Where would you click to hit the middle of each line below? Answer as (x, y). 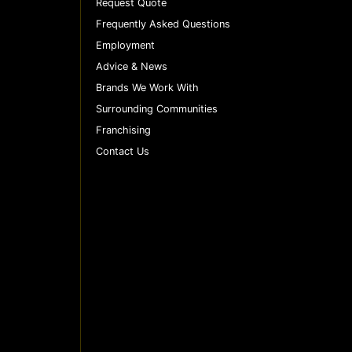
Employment (125, 45)
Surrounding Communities (157, 108)
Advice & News (132, 66)
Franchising (123, 130)
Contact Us (123, 151)
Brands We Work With (147, 87)
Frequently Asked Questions (163, 24)
